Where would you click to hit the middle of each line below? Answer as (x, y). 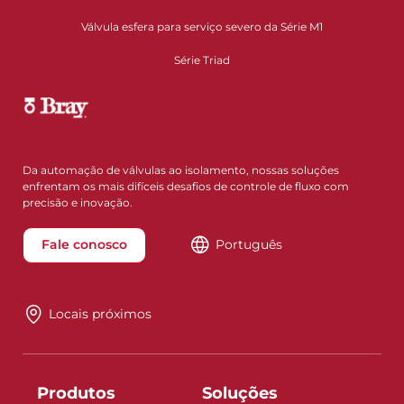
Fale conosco (84, 245)
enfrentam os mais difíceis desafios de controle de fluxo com (186, 186)
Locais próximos (100, 314)
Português (248, 245)
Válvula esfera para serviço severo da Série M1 (202, 27)
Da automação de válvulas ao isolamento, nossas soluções (181, 170)
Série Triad (202, 60)
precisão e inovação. (78, 202)
